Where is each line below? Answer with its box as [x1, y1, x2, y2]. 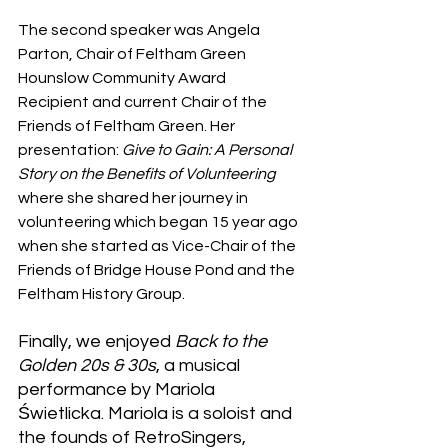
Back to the [175, 332, 271, 352]
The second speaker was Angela [18, 22, 263, 39]
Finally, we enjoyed [18, 332, 175, 352]
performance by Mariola [18, 380, 219, 400]
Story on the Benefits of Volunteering [18, 166, 276, 183]
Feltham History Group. [18, 286, 185, 303]
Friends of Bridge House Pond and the [18, 262, 298, 279]
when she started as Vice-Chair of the [18, 238, 299, 255]
